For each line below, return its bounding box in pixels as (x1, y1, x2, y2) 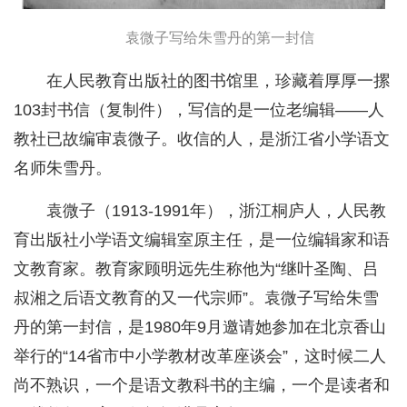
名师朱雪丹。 (14, 159, 112, 178)
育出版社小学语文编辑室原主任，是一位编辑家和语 (14, 231, 390, 250)
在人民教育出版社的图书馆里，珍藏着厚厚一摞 (46, 72, 390, 91)
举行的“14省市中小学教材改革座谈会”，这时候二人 (14, 347, 386, 366)
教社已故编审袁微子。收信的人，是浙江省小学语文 (14, 130, 390, 149)
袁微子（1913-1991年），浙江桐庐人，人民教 (46, 202, 386, 221)
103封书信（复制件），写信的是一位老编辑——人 (14, 101, 384, 120)
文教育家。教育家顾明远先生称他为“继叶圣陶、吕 (14, 260, 379, 279)
